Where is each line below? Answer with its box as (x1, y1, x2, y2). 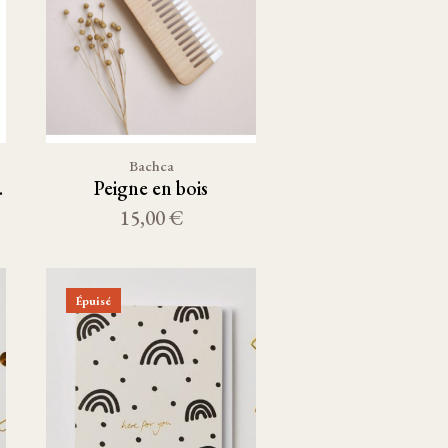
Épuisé (76, 292, 111, 309)
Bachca (128, 156, 174, 175)
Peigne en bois (94, 175, 208, 201)
